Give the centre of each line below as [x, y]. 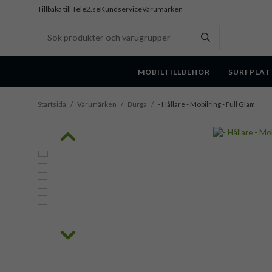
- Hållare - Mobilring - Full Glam [206, 104]
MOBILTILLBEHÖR [174, 72]
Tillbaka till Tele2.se [69, 9]
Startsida [52, 104]
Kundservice [121, 9]
